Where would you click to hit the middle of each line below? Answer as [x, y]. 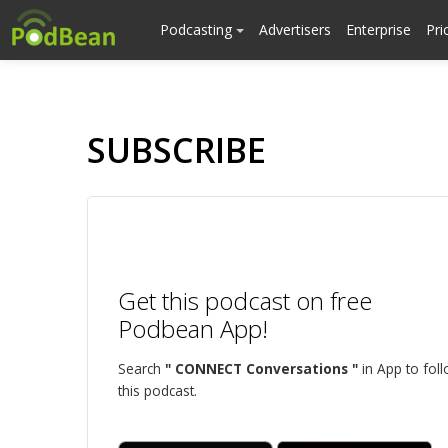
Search [141, 368]
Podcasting [198, 29]
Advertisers [295, 29]
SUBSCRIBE [176, 150]
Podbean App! [193, 328]
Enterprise [378, 29]
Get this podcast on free [245, 300]
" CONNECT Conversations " [261, 368]
